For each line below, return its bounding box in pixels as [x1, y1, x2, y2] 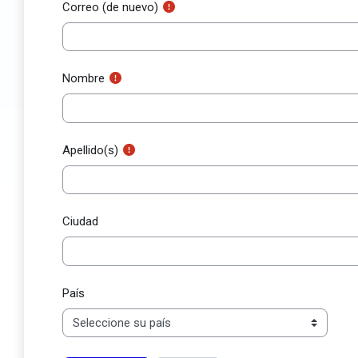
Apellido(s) [62, 142, 118, 157]
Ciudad [62, 214, 98, 229]
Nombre [62, 71, 105, 86]
